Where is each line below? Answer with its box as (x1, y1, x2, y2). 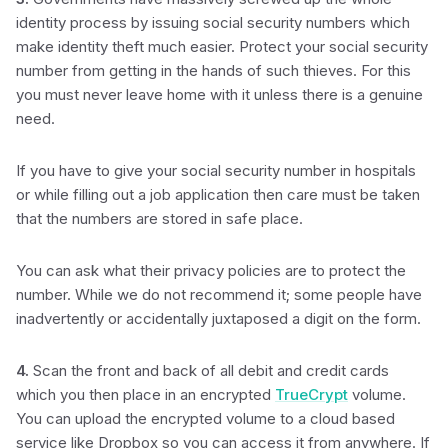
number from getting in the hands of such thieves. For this (16, 61, 411, 80)
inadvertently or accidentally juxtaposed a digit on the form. (16, 309, 421, 328)
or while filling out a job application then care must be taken (16, 185, 420, 204)
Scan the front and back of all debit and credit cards (29, 361, 389, 380)
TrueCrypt (275, 385, 348, 404)
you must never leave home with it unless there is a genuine (16, 85, 423, 104)
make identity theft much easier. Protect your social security (16, 37, 428, 56)
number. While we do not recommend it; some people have (16, 285, 422, 304)
